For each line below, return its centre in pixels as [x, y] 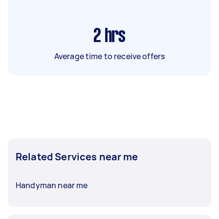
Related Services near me [77, 156]
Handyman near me [52, 185]
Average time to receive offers [109, 56]
